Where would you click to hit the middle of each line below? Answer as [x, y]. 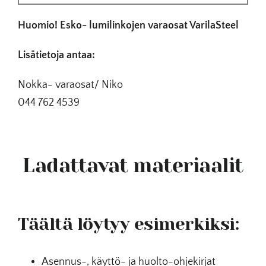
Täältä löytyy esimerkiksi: [128, 224]
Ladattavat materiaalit [133, 165]
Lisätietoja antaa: [56, 55]
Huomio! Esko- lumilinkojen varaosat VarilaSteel [128, 25]
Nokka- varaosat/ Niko [70, 85]
